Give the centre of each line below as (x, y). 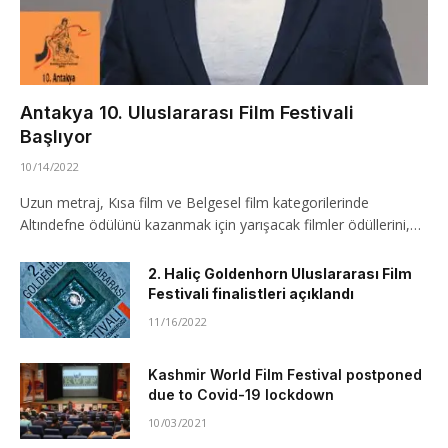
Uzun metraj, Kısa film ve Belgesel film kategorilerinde (194, 202)
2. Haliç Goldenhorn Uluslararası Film (280, 273)
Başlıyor (56, 136)
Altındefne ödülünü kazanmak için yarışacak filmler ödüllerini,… (220, 224)
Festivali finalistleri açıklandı (251, 293)
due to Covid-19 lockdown (241, 394)
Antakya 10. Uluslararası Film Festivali (187, 112)
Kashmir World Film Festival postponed (285, 374)
